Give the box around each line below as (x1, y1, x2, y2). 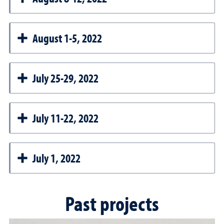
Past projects (65, 189, 159, 216)
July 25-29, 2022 (32, 70, 98, 85)
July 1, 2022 (32, 150, 80, 165)
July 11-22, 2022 (32, 110, 98, 125)
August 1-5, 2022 (32, 30, 102, 45)
